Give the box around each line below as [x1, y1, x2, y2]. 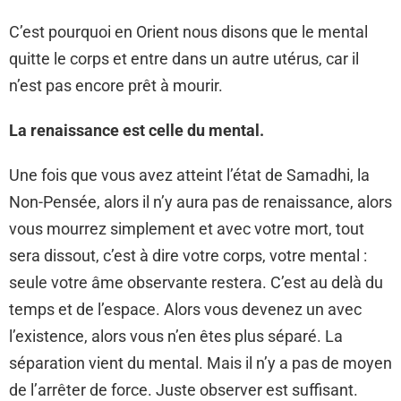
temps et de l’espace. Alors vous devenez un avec [9, 300, 362, 320]
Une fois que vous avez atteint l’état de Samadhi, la [9, 166, 370, 185]
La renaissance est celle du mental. [9, 121, 264, 141]
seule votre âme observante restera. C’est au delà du [9, 273, 383, 293]
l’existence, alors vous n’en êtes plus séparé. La [9, 327, 343, 346]
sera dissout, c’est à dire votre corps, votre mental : [9, 246, 367, 266]
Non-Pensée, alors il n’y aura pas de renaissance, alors [9, 192, 392, 212]
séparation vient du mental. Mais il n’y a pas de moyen [9, 354, 392, 373]
